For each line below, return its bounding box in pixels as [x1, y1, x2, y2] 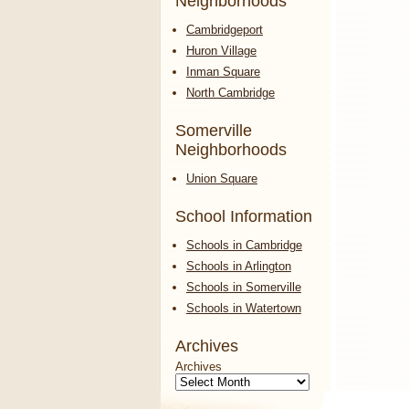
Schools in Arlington [185, 258, 291, 273]
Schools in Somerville [185, 279, 301, 294]
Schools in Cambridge [185, 237, 302, 252]
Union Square [185, 171, 257, 185]
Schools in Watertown [185, 300, 301, 315]
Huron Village [185, 43, 257, 58]
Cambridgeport [185, 22, 263, 37]
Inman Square [185, 64, 260, 79]
